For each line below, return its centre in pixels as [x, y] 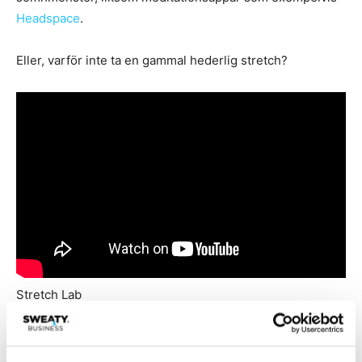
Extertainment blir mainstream [163, 345]
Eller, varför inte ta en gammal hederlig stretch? [152, 61]
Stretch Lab [49, 294]
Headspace [48, 19]
